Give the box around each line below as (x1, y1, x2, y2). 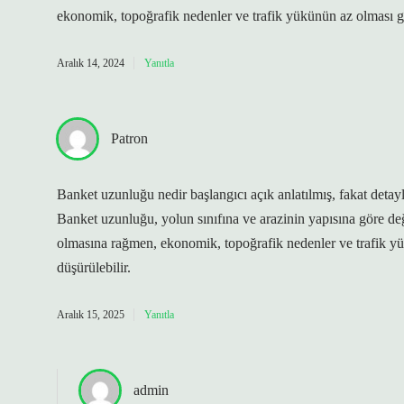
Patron (111, 131, 148, 146)
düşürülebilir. (57, 260, 131, 275)
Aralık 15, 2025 (57, 308, 124, 321)
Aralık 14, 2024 (57, 57, 124, 69)
